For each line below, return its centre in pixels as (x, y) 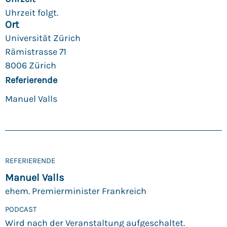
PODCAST (21, 209)
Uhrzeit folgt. (32, 13)
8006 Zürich (31, 66)
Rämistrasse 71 (36, 52)
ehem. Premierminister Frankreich (76, 191)
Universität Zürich (43, 38)
